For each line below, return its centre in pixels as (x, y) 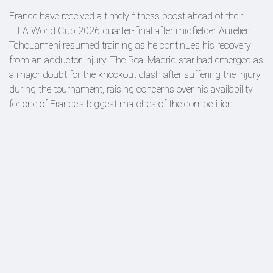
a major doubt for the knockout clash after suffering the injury (135, 75)
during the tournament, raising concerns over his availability (131, 89)
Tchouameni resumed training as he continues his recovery (130, 45)
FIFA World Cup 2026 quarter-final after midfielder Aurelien (130, 31)
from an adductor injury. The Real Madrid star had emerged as (136, 60)
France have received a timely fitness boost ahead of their (126, 16)
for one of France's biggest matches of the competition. (122, 104)
